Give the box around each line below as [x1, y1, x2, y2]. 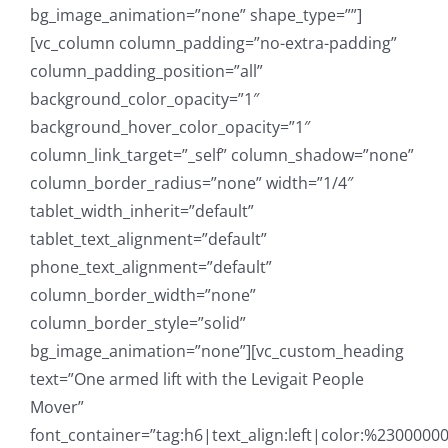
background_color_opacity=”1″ [30, 88, 259, 111]
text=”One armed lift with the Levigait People [30, 368, 364, 391]
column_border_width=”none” [30, 284, 256, 307]
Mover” [30, 396, 84, 419]
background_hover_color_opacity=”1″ [30, 116, 310, 139]
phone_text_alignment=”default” [30, 256, 272, 279]
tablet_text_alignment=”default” [30, 228, 267, 251]
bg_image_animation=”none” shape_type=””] [30, 4, 362, 27]
